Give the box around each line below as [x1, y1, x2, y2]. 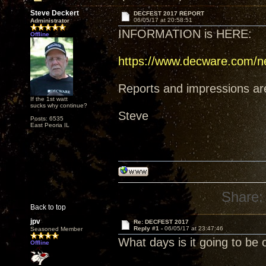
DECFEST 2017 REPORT [133, 10, 204, 17]
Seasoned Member [30, 226, 83, 232]
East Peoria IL [30, 122, 69, 128]
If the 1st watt [30, 96, 68, 102]
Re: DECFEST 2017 [133, 218, 189, 225]
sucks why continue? [30, 102, 87, 109]
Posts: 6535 [30, 115, 64, 122]
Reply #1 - [133, 225, 164, 232]
